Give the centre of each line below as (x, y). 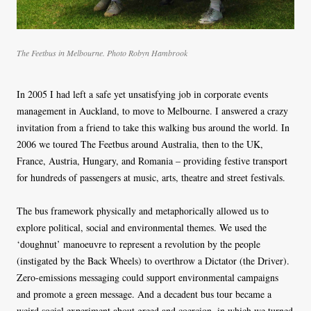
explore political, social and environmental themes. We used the (142, 228)
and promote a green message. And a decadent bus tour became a (144, 294)
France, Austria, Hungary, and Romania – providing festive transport (152, 161)
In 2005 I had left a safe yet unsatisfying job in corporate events (142, 94)
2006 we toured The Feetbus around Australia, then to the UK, (140, 144)
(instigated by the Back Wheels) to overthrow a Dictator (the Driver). (153, 261)
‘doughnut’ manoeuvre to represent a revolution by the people (138, 244)
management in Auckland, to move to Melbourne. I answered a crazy (152, 111)
